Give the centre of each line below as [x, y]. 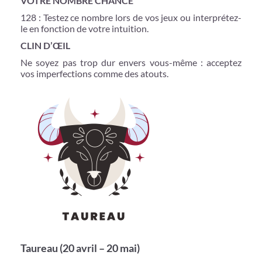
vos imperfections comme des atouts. [94, 73]
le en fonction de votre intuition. [85, 28]
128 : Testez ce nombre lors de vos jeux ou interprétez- [131, 17]
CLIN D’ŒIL [45, 45]
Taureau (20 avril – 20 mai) [80, 248]
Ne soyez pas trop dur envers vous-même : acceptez [131, 62]
